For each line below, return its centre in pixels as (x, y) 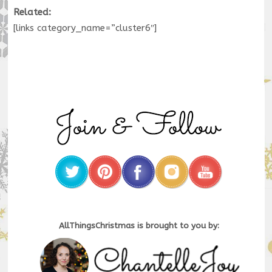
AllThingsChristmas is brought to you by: (139, 226)
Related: (32, 12)
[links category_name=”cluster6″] (85, 28)
